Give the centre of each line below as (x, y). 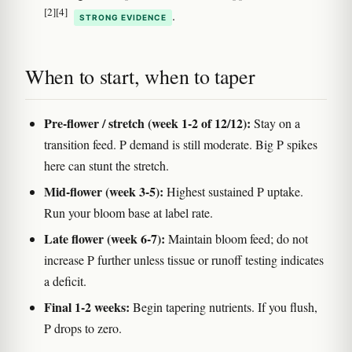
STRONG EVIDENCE (123, 17)
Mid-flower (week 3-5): (104, 191)
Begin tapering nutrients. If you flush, (224, 306)
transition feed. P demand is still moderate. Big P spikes (181, 144)
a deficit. (65, 280)
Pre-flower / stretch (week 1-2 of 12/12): (147, 123)
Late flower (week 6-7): (104, 238)
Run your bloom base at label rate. (128, 212)
